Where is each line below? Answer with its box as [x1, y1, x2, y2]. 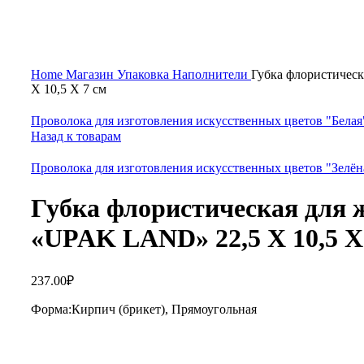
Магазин [66, 67, 117, 81]
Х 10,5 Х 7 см [31, 82, 106, 96]
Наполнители [172, 67, 251, 81]
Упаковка [117, 67, 172, 81]
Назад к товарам [31, 129, 121, 143]
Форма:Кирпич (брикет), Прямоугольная [31, 301, 257, 316]
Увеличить [31, 53, 89, 67]
